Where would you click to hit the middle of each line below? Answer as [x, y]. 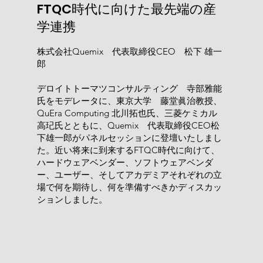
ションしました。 [72, 199]
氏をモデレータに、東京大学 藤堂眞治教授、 [129, 100]
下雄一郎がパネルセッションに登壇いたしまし [129, 137]
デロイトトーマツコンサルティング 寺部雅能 [129, 88]
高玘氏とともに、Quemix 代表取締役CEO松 [128, 125]
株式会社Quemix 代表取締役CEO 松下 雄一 [129, 51]
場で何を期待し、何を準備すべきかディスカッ [129, 187]
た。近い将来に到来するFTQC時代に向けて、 [128, 150]
